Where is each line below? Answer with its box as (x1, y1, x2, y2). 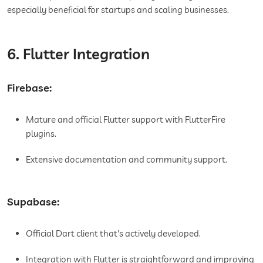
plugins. (26, 127, 56, 139)
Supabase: (7, 194, 59, 208)
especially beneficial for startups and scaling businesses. (7, 4, 229, 15)
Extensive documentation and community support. (26, 153, 227, 165)
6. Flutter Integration (7, 44, 150, 63)
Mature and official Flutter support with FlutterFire (26, 113, 225, 125)
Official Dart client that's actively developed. (26, 227, 201, 239)
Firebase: (7, 80, 52, 95)
